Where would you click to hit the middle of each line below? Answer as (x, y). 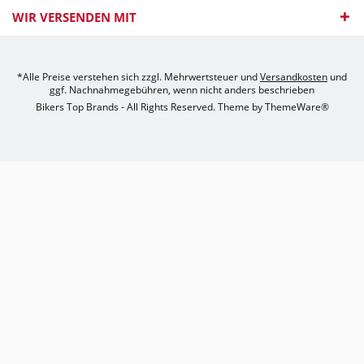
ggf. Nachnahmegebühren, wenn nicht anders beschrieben (182, 89)
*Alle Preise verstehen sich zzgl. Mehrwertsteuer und (139, 76)
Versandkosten (294, 76)
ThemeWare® (297, 106)
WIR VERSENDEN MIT (74, 17)
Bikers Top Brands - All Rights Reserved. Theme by (150, 106)
